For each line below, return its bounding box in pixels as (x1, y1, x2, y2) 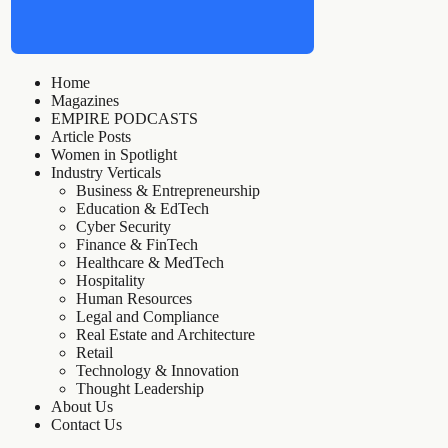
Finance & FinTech (76, 236, 199, 254)
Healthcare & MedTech (76, 254, 225, 272)
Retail (76, 344, 114, 362)
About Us (51, 398, 114, 416)
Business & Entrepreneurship (76, 182, 261, 200)
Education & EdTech (76, 200, 210, 218)
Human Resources (76, 290, 193, 308)
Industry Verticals (51, 164, 162, 182)
